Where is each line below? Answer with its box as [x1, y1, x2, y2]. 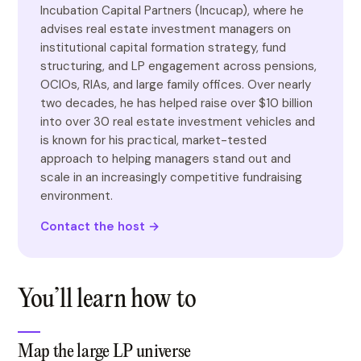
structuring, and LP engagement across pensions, [40, 58, 317, 74]
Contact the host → [40, 218, 160, 234]
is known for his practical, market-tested [40, 132, 267, 148]
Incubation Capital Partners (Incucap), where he [40, 2, 304, 19]
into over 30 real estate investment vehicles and [40, 114, 315, 130]
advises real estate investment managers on [40, 21, 291, 37]
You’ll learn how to [18, 286, 197, 314]
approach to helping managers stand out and [40, 151, 291, 167]
